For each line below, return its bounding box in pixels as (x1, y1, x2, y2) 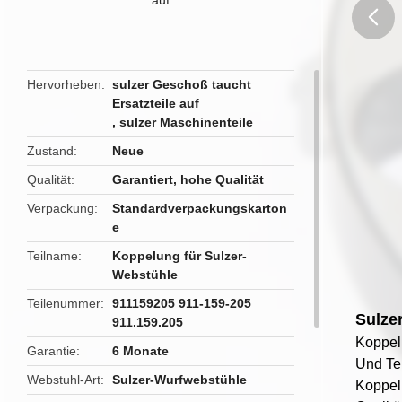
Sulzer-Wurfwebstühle (112, 372, 248, 387)
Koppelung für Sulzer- (112, 249, 248, 263)
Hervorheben (27, 77, 101, 92)
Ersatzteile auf (112, 96, 200, 110)
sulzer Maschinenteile (119, 115, 254, 129)
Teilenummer (27, 296, 100, 310)
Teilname (27, 249, 78, 263)
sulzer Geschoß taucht (112, 77, 252, 92)
